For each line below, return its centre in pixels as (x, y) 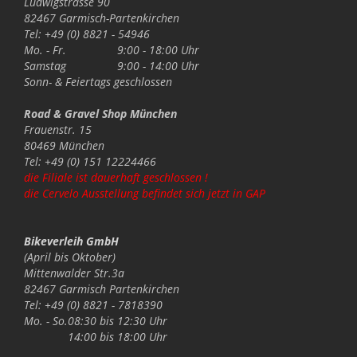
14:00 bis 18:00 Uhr (118, 336)
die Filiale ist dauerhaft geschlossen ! (116, 177)
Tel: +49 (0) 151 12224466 (90, 161)
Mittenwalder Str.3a (74, 273)
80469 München (64, 145)
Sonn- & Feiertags (67, 81)
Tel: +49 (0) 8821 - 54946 (87, 33)
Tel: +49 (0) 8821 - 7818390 (93, 304)
